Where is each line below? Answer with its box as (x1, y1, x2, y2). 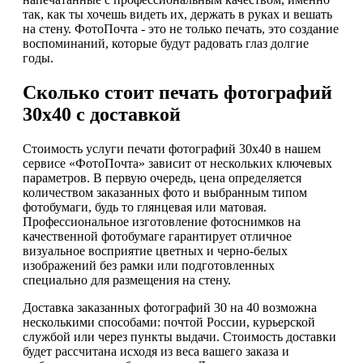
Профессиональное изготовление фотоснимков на (23, 214, 301, 228)
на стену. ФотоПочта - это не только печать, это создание (23, 22, 339, 36)
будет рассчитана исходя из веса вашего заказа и (23, 344, 289, 358)
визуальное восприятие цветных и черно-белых (23, 243, 288, 258)
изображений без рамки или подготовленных (23, 258, 275, 272)
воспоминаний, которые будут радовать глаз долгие (23, 36, 309, 51)
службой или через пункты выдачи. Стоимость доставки (23, 329, 336, 344)
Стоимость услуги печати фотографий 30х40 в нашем (23, 141, 321, 156)
